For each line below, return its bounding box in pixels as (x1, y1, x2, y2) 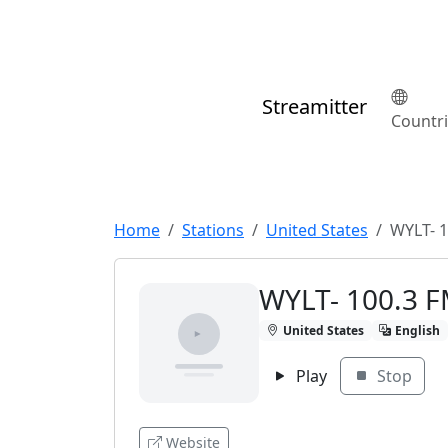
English (395, 321, 441, 339)
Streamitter (262, 93, 367, 121)
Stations (182, 219, 244, 241)
